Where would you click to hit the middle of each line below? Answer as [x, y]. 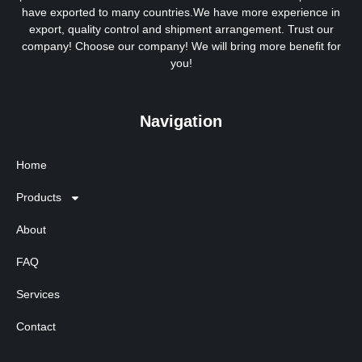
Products [39, 198]
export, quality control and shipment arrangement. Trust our [181, 30]
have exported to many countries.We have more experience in [181, 13]
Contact [36, 327]
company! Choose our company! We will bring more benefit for [181, 47]
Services [38, 295]
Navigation [181, 121]
